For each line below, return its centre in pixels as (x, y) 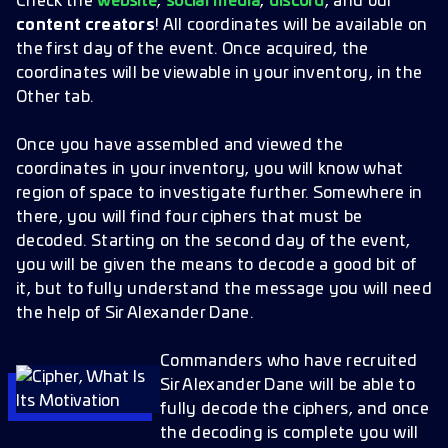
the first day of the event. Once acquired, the (192, 49)
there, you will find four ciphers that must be (189, 217)
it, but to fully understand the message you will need (224, 289)
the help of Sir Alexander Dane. (134, 313)
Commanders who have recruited (289, 361)
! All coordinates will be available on (291, 25)
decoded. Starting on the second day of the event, (213, 241)
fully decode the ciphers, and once (294, 409)
